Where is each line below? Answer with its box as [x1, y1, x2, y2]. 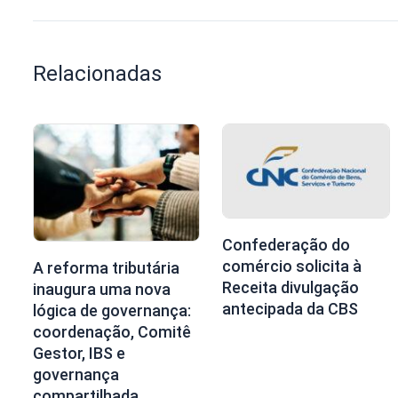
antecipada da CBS [222, 299, 359, 318]
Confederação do [222, 235, 351, 254]
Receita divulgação [222, 278, 360, 297]
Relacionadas [33, 60, 162, 86]
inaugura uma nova [33, 280, 171, 299]
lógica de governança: [33, 301, 191, 321]
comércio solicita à [222, 257, 362, 275]
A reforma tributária [33, 259, 179, 278]
